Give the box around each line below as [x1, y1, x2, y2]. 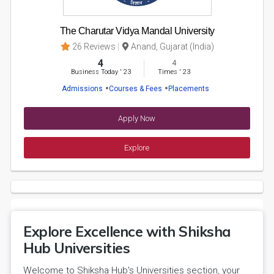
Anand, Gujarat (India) [130, 42, 214, 51]
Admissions [62, 84, 103, 93]
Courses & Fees [109, 84, 162, 93]
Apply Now [118, 114, 156, 123]
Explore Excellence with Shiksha [23, 223, 231, 240]
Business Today [70, 68, 118, 76]
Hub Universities [23, 239, 130, 257]
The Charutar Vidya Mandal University [59, 26, 215, 36]
